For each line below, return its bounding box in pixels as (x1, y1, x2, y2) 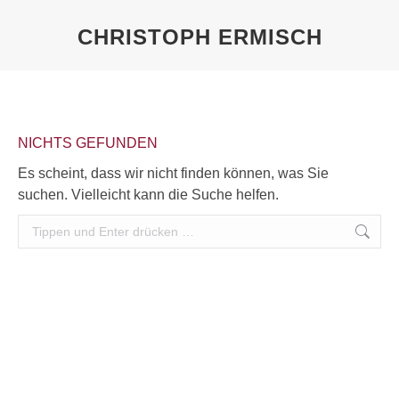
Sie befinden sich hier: (199, 55, 340, 70)
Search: (18, 217, 67, 232)
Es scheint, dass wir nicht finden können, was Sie (18, 166, 329, 181)
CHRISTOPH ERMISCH (77, 25, 322, 49)
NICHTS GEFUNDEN (18, 135, 158, 151)
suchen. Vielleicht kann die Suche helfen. (18, 187, 279, 202)
